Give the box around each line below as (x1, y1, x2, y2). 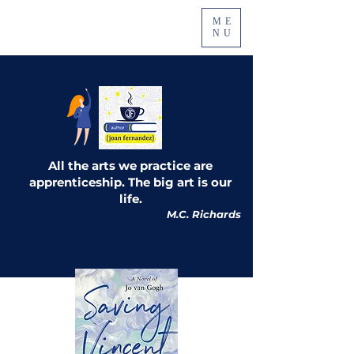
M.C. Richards (167, 208, 241, 220)
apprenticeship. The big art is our (29, 175, 232, 190)
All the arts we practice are (48, 158, 213, 173)
